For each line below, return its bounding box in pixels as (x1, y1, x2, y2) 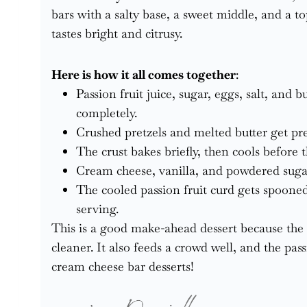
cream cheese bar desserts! (51, 258, 194, 274)
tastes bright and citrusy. (51, 25, 182, 41)
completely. (76, 104, 137, 121)
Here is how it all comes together (51, 66, 236, 82)
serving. (76, 200, 119, 217)
